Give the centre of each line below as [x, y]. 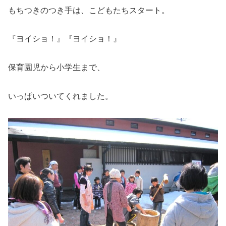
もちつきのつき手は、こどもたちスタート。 [89, 10]
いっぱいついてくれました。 [61, 96]
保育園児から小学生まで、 [56, 68]
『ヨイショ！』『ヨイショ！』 [65, 39]
